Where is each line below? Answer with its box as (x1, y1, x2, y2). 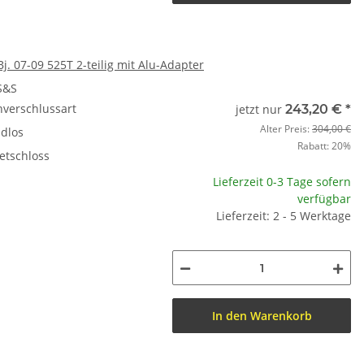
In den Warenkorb (211, 308, 312, 323)
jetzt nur (236, 102, 285, 117)
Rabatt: (297, 139, 331, 153)
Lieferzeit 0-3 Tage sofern (213, 174, 351, 189)
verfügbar (297, 191, 351, 206)
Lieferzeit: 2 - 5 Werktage (216, 208, 351, 223)
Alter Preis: (260, 122, 312, 136)
